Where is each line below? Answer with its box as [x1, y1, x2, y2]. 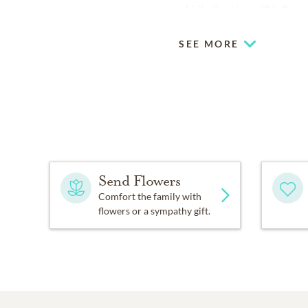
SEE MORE [179, 38, 239, 50]
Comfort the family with [98, 190, 201, 203]
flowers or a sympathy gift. [98, 205, 210, 217]
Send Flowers [98, 172, 181, 190]
